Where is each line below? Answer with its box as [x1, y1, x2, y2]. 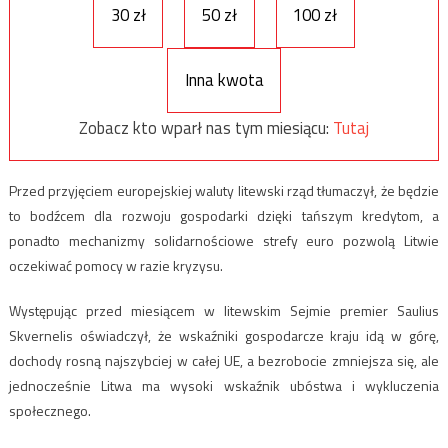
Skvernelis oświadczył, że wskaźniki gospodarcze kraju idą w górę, [8, 324, 440, 346]
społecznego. [8, 399, 91, 421]
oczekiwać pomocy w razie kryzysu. [8, 254, 223, 276]
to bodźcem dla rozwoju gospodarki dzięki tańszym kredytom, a [8, 204, 440, 226]
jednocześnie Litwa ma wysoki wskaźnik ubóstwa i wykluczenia [8, 374, 440, 396]
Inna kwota [184, 67, 264, 94]
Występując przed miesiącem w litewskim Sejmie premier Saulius [8, 299, 440, 321]
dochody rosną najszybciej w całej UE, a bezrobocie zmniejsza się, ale [8, 349, 440, 371]
